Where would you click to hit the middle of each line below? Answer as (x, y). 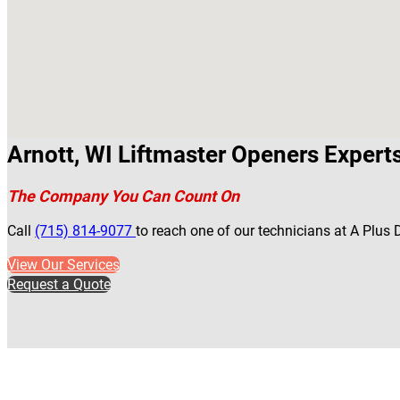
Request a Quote (59, 284)
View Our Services (63, 264)
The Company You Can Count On (123, 196)
